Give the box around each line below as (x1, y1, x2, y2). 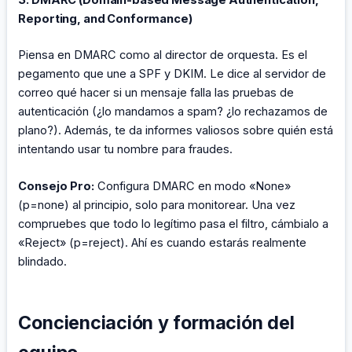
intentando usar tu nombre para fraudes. (18, 141, 233, 156)
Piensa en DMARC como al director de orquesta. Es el (18, 47, 308, 62)
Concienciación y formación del (18, 310, 295, 334)
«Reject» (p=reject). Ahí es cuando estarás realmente (18, 236, 307, 251)
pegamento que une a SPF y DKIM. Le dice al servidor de (18, 66, 327, 81)
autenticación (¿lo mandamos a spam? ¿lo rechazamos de (18, 104, 328, 119)
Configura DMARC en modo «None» (94, 179, 291, 194)
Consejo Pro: (18, 179, 95, 194)
